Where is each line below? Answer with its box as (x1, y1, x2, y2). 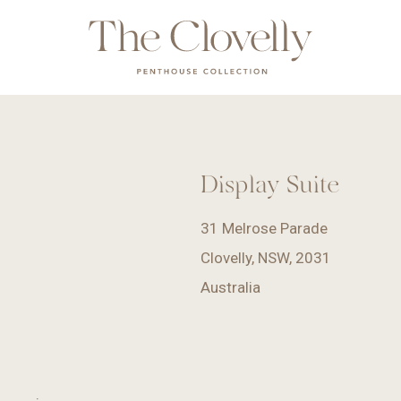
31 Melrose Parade (200, 219, 328, 237)
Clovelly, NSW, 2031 (200, 249, 331, 267)
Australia (200, 278, 260, 296)
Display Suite (200, 168, 340, 199)
